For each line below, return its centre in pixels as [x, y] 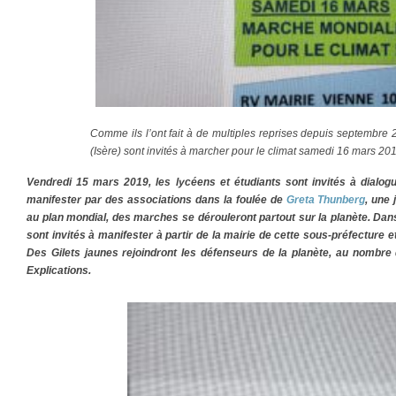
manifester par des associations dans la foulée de [156, 200]
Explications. [59, 271]
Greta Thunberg [326, 200]
